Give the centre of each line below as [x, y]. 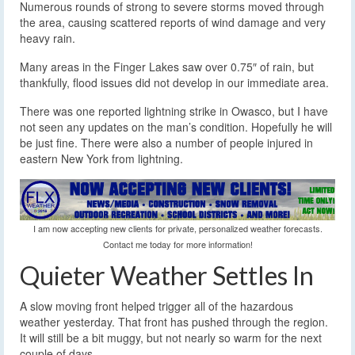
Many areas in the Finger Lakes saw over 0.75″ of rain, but [167, 66]
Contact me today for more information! [177, 244]
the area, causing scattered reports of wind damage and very [173, 22]
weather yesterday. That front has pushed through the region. [174, 321]
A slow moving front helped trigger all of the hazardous [157, 305]
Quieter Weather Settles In [167, 275]
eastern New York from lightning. [101, 158]
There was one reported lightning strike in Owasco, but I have [174, 111]
